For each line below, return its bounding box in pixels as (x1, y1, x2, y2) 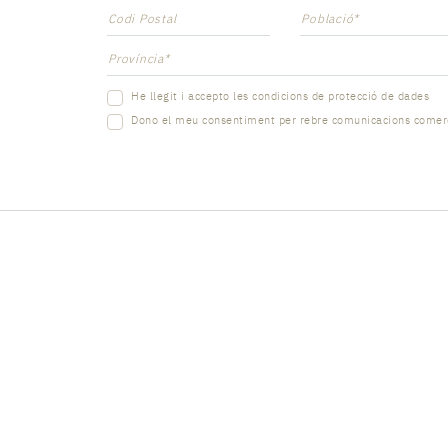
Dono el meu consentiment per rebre (131, 113, 328, 127)
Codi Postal (108, 11, 177, 26)
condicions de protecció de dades (252, 89, 429, 103)
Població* (301, 11, 360, 26)
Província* (108, 51, 170, 66)
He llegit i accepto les (131, 89, 249, 103)
